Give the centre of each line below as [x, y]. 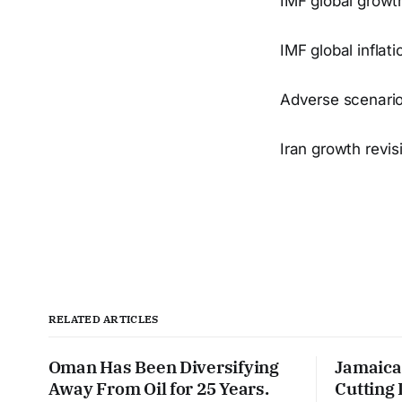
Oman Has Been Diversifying [163, 367]
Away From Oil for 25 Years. [158, 388]
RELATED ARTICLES [103, 319]
